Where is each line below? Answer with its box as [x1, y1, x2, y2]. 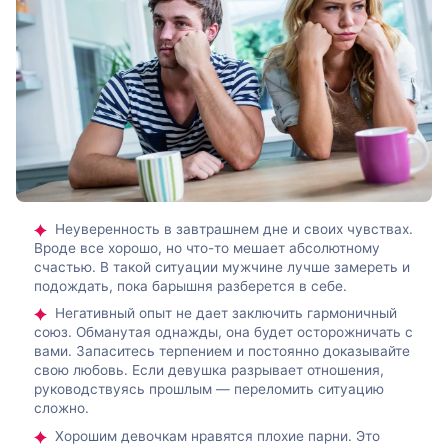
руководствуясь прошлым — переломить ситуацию [34, 381, 384, 398]
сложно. [34, 400, 89, 417]
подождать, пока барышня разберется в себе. [34, 278, 347, 295]
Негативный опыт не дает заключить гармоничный [55, 305, 397, 322]
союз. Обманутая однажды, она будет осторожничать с [34, 324, 413, 341]
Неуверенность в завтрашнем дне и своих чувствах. [55, 221, 413, 238]
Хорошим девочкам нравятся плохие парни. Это [55, 427, 380, 444]
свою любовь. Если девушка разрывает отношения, [34, 362, 384, 379]
